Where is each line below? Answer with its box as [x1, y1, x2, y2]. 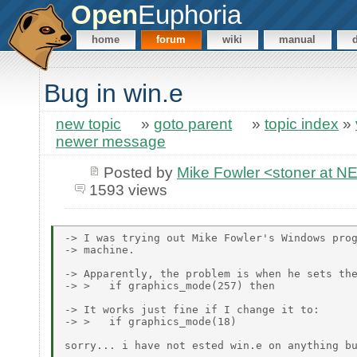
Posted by [103, 163, 177, 181]
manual [279, 33, 316, 46]
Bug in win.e [44, 79, 183, 108]
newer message [56, 133, 166, 151]
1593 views [88, 181, 167, 198]
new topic [56, 116, 121, 133]
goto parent [154, 116, 232, 133]
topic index [265, 116, 339, 133]
